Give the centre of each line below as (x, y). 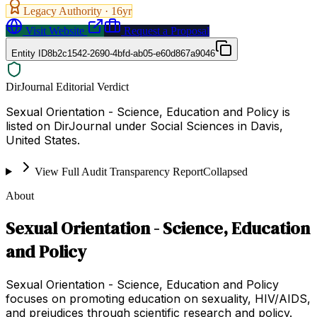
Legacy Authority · (67, 11)
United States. (43, 140)
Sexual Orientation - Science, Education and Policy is (148, 111)
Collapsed (225, 171)
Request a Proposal (165, 30)
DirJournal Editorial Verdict (67, 86)
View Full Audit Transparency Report (119, 171)
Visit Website (53, 30)
